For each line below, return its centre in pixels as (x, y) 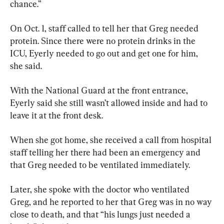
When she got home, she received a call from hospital (112, 140)
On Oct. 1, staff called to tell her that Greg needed (105, 28)
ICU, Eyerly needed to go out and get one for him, (105, 53)
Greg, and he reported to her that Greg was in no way (112, 202)
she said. (26, 66)
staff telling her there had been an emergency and (106, 152)
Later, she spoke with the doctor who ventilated (101, 189)
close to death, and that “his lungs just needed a (101, 214)
